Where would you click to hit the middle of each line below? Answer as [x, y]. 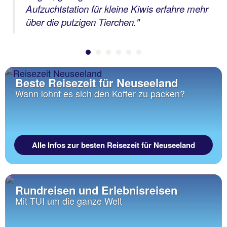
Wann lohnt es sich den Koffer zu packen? [100, 93]
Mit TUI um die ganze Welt [69, 201]
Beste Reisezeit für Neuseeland [97, 83]
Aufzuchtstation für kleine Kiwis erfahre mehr [117, 8]
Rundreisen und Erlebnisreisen [96, 190]
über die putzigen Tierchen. [81, 22]
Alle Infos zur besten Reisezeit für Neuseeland [113, 145]
